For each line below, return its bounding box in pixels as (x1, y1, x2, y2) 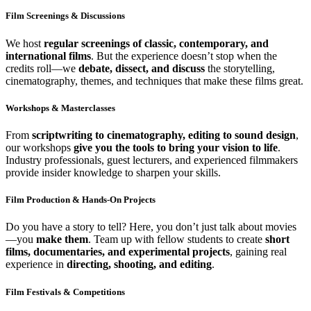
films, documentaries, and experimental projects (6, 246, 230, 258)
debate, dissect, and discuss (78, 62, 205, 74)
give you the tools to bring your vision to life (74, 142, 278, 153)
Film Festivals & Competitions (6, 286, 125, 297)
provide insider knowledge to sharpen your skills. (6, 167, 221, 178)
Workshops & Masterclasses (6, 102, 115, 113)
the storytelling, (205, 62, 275, 74)
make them (36, 233, 88, 246)
